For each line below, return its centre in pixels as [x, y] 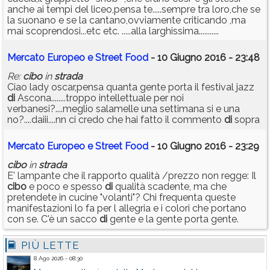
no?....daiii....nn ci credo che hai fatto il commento [116, 120]
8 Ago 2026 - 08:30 [58, 259]
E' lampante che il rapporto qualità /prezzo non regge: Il [132, 176]
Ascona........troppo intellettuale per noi [99, 98]
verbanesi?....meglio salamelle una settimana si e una [124, 109]
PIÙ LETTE [49, 246]
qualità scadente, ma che [170, 187]
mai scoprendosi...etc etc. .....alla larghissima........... [113, 31]
